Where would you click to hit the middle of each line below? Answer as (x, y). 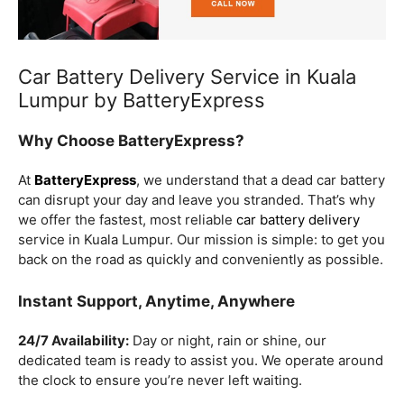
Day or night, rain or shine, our (228, 340)
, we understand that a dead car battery (261, 180)
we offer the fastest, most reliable (127, 220)
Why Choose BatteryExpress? (131, 141)
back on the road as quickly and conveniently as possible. (201, 260)
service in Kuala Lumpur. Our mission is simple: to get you (202, 240)
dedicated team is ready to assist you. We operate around (201, 360)
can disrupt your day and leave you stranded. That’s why (197, 200)
